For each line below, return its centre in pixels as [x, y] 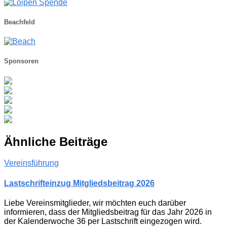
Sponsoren [21, 61]
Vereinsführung [31, 163]
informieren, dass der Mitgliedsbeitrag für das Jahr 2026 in [108, 212]
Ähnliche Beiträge [56, 141]
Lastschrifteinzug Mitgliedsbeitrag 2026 [79, 183]
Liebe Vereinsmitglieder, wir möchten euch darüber [95, 203]
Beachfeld [20, 22]
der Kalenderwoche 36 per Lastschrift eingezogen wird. [103, 221]
